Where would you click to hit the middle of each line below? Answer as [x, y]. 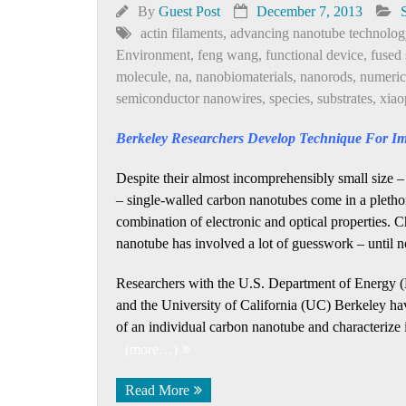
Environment [153, 55]
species [290, 98]
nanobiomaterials [244, 77]
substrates [345, 98]
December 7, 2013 [309, 11]
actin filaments [182, 33]
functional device [314, 55]
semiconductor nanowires [189, 98]
